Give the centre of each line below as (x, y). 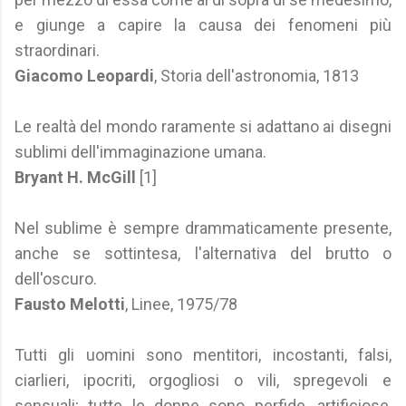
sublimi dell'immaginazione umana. (140, 152)
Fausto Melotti (70, 304)
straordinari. (57, 50)
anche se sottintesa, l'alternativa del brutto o (203, 253)
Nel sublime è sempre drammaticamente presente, (203, 228)
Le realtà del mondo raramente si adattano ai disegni (203, 126)
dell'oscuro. (56, 279)
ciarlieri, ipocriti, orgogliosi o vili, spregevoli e (203, 380)
